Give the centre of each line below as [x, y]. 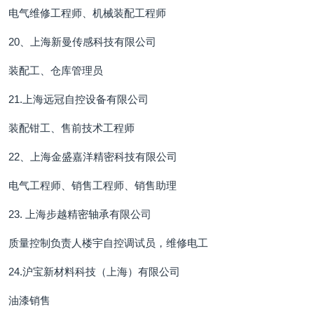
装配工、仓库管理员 [56, 70]
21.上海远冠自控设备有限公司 [78, 99]
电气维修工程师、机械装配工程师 [87, 13]
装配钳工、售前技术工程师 [71, 128]
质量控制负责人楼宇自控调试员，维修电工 [108, 243]
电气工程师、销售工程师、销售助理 [93, 185]
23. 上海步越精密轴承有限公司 [80, 214]
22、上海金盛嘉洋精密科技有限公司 [93, 157]
